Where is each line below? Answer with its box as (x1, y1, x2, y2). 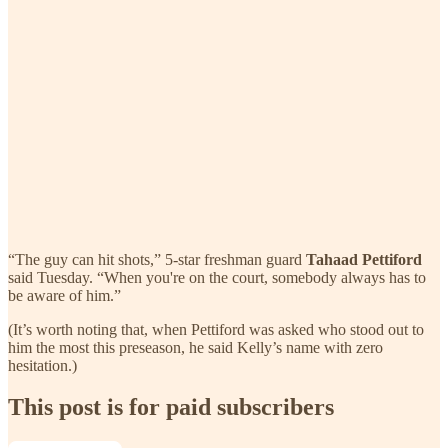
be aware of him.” (8, 286, 121, 304)
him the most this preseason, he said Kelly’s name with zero (8, 338, 383, 356)
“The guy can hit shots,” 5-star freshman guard (8, 250, 306, 268)
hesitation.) (8, 356, 77, 374)
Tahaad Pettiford (306, 250, 422, 268)
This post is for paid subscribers (8, 394, 334, 421)
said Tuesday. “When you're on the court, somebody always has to (8, 268, 426, 286)
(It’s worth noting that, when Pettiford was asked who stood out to (8, 320, 424, 338)
